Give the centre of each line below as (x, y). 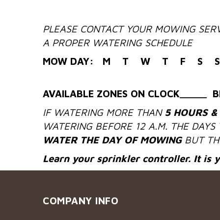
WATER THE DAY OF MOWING (112, 140)
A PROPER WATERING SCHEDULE (119, 42)
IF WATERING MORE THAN (104, 112)
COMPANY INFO (81, 201)
